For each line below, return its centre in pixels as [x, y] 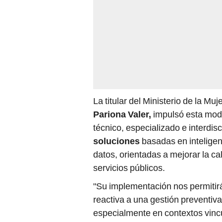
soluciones [117, 76]
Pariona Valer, [122, 50]
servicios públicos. [129, 103]
